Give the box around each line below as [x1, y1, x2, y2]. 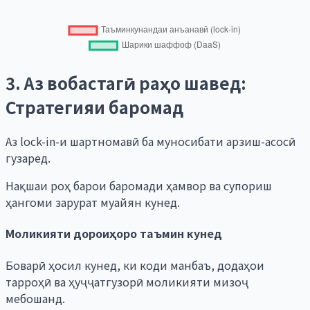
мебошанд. [6, 289, 65, 307]
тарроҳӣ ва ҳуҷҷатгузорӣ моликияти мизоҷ [6, 273, 248, 290]
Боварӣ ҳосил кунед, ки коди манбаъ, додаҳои [6, 256, 264, 273]
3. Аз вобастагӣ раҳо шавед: [6, 71, 246, 95]
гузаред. [6, 149, 51, 167]
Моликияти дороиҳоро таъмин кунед [6, 225, 222, 242]
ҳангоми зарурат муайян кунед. [6, 194, 180, 211]
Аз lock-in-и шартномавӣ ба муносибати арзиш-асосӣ [6, 133, 295, 150]
